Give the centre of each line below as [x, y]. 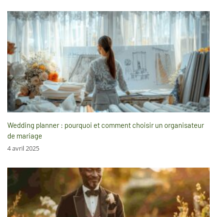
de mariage [25, 135]
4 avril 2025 [23, 148]
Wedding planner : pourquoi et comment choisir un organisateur [106, 125]
